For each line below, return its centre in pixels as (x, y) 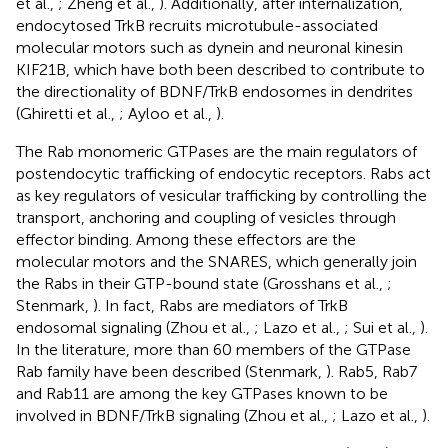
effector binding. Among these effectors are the (186, 239)
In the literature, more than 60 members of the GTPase (213, 349)
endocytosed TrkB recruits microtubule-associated (197, 25)
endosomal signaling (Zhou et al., (135, 327)
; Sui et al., (382, 327)
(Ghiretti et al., (67, 113)
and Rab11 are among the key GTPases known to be (202, 393)
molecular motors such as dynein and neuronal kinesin (209, 47)
